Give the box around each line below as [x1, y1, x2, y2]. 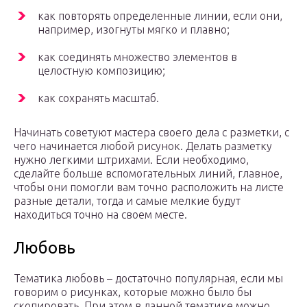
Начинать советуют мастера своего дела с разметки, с [14, 126, 289, 139]
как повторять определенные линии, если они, [38, 10, 282, 23]
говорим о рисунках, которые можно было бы [14, 286, 251, 299]
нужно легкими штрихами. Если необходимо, [14, 153, 249, 167]
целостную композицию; [38, 64, 165, 77]
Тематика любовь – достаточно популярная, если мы [14, 272, 283, 285]
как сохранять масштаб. [38, 92, 159, 105]
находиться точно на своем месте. [14, 208, 187, 221]
